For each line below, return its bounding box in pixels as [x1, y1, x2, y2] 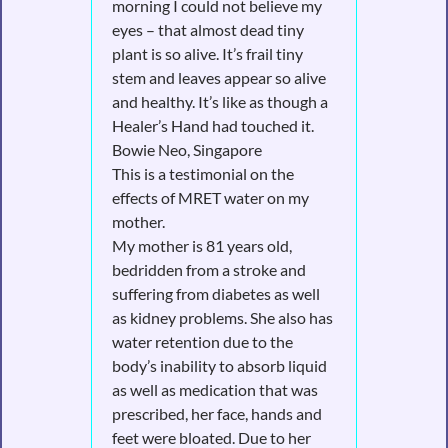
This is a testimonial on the [111, 163, 294, 183]
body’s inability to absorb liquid [111, 355, 327, 375]
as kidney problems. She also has [111, 307, 333, 327]
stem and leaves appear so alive [111, 67, 326, 87]
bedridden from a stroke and [111, 259, 306, 279]
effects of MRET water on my [111, 187, 309, 207]
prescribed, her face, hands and [111, 403, 322, 423]
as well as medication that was [111, 379, 318, 399]
